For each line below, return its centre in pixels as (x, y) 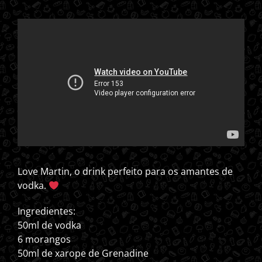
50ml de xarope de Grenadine (83, 254)
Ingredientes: (46, 211)
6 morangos (44, 239)
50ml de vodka (49, 225)
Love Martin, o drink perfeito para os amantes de (125, 172)
